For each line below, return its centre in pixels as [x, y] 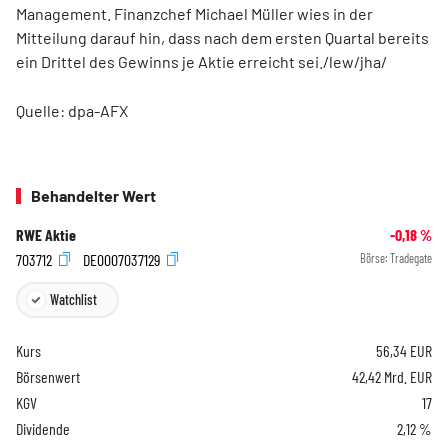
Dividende [43, 429]
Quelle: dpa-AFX [72, 110]
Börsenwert [48, 377]
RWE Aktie [46, 234]
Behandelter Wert [93, 195]
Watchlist [73, 300]
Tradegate [411, 258]
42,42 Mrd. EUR [392, 377]
